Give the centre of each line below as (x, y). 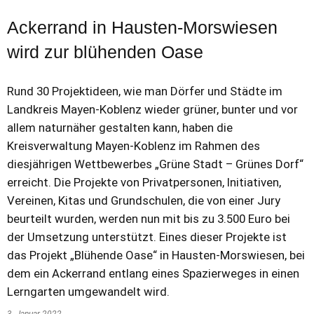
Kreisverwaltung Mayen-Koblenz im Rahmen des (134, 146)
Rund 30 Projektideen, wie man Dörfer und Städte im (145, 91)
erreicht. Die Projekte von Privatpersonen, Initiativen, (144, 182)
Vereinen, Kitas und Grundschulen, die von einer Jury (144, 200)
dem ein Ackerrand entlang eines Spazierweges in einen (153, 273)
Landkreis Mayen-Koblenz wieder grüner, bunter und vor (152, 109)
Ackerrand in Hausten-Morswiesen (142, 27)
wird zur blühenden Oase (105, 52)
